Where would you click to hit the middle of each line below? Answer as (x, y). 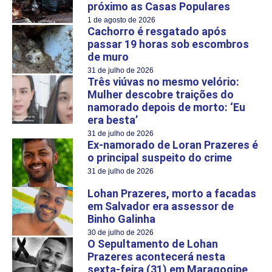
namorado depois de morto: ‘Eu (166, 107)
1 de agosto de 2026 (121, 20)
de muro (108, 56)
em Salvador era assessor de (161, 206)
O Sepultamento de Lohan (153, 243)
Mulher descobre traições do (161, 94)
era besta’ (113, 120)
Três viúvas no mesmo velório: (163, 81)
